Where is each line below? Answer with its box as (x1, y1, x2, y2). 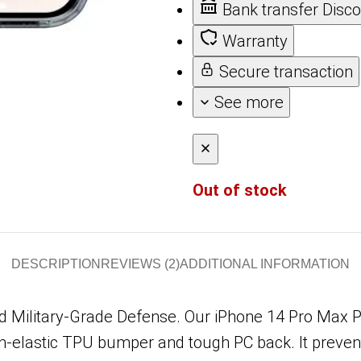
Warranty (222, 31, 288, 51)
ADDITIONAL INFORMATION (180, 256, 350, 271)
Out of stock (193, 180, 287, 200)
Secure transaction (219, 61, 353, 81)
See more (214, 92, 284, 112)
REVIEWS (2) (101, 256, 180, 271)
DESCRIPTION (11, 256, 101, 271)
